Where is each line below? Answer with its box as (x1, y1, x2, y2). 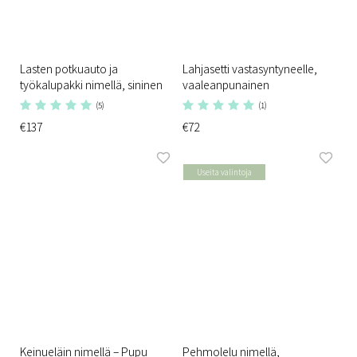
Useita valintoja (197, 165, 252, 178)
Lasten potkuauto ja (20, 60, 118, 76)
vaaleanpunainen (182, 76, 269, 92)
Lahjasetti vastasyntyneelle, (182, 60, 317, 76)
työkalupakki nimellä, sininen (20, 76, 163, 92)
